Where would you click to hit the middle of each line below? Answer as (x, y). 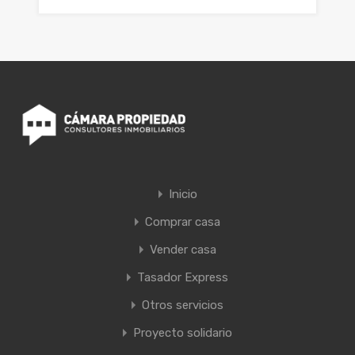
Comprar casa (183, 222)
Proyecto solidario (183, 333)
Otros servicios (183, 305)
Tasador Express (183, 278)
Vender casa (183, 250)
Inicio (183, 195)
